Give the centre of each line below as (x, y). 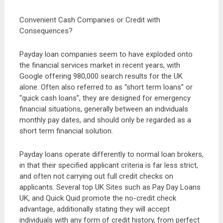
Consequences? (46, 31)
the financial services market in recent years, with (100, 65)
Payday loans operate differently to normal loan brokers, (111, 154)
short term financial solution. (66, 131)
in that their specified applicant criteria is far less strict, (109, 165)
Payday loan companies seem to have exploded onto (106, 54)
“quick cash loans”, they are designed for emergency (105, 98)
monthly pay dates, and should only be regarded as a (105, 120)
